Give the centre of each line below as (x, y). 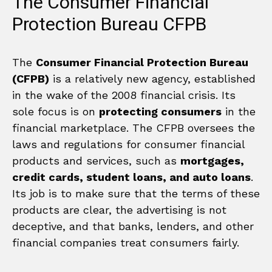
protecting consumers (160, 111)
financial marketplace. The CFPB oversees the (134, 127)
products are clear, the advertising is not (119, 209)
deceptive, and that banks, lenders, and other (133, 226)
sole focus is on (56, 111)
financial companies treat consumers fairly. (126, 242)
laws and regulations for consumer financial (128, 144)
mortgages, (212, 160)
